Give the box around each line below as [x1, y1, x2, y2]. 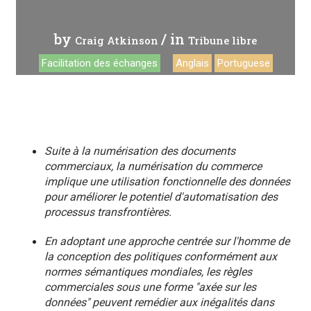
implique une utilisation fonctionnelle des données [44, 175, 290, 188]
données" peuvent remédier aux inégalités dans [44, 296, 274, 309]
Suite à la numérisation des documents [44, 144, 235, 158]
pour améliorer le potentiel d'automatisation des [44, 190, 278, 203]
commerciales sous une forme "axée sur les [44, 280, 256, 294]
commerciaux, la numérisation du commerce [44, 160, 262, 173]
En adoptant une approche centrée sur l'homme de [44, 235, 289, 248]
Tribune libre [188, 33, 257, 47]
